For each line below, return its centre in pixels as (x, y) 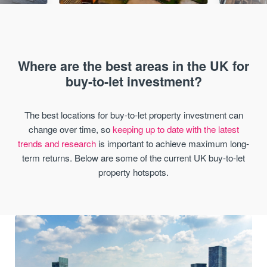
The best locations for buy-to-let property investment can (133, 114)
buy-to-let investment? (133, 82)
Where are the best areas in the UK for (133, 66)
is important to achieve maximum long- (173, 143)
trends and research (57, 143)
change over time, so (70, 129)
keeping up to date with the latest (176, 129)
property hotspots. (133, 172)
